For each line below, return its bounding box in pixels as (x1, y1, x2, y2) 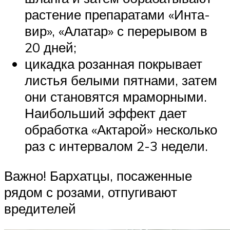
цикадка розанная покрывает (25, 55, 202, 72)
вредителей (4, 200, 76, 217)
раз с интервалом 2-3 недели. (25, 137, 208, 154)
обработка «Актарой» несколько (25, 121, 217, 138)
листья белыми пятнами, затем (25, 71, 217, 88)
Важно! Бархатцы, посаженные (4, 167, 192, 184)
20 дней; (25, 39, 76, 55)
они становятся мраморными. (25, 88, 207, 105)
